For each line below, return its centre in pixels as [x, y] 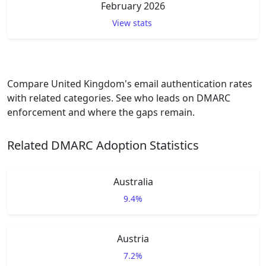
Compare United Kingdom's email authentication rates [130, 84]
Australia [133, 182]
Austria [133, 239]
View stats [132, 23]
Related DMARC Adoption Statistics [103, 145]
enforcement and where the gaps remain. [101, 112]
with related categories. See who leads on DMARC [119, 98]
